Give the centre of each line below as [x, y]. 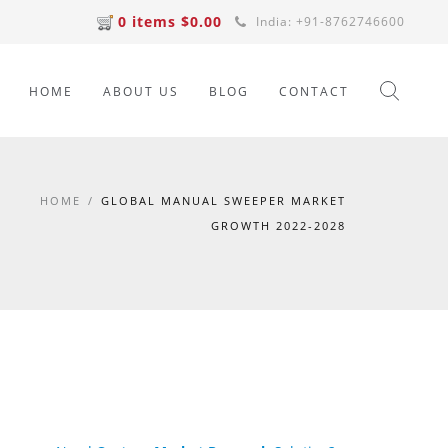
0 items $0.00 [170, 21]
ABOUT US [141, 91]
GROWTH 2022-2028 [278, 225]
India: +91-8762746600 [328, 21]
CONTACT [314, 91]
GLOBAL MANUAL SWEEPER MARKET [223, 200]
